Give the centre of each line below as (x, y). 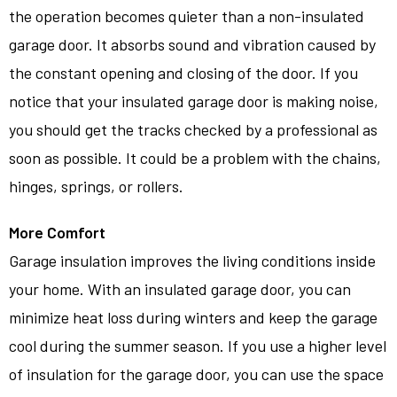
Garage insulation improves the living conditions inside (192, 260)
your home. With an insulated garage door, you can (180, 288)
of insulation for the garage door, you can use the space (196, 374)
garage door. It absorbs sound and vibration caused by (192, 44)
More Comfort (57, 232)
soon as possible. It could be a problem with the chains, (195, 157)
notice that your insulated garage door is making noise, (194, 101)
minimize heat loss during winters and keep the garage (193, 317)
